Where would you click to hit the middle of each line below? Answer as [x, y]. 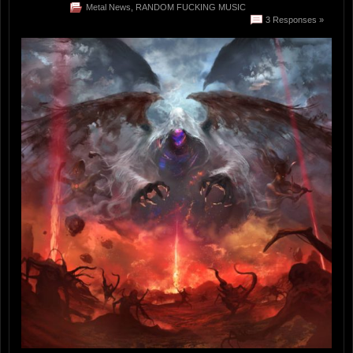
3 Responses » [295, 20]
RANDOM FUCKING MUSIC [191, 7]
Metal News [108, 7]
